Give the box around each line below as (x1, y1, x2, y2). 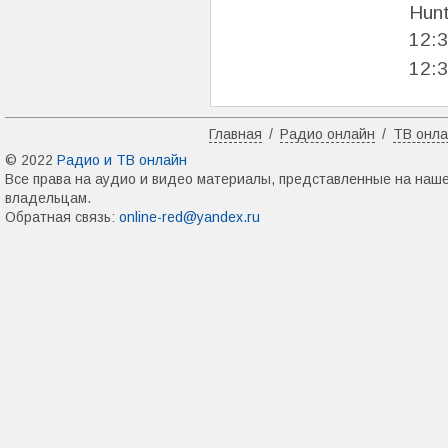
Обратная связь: (5, 208, 119, 225)
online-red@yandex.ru (119, 208, 260, 225)
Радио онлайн (280, 125, 375, 142)
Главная (209, 125, 262, 142)
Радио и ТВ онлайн (57, 151, 187, 168)
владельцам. (5, 189, 91, 206)
